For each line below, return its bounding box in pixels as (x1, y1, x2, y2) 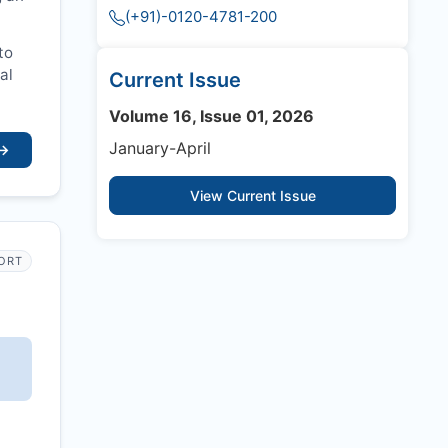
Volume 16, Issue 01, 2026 (109, 106, 314, 127)
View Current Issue (189, 187, 316, 205)
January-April (109, 138, 211, 159)
